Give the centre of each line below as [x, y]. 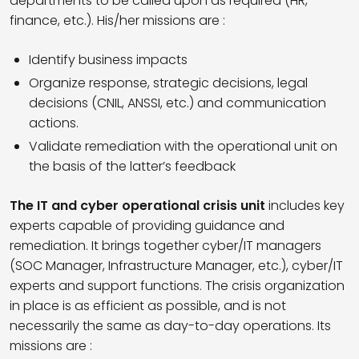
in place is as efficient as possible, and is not [148, 305]
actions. [54, 123]
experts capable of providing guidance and [147, 225]
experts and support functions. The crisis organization [177, 285]
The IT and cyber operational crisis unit [137, 205]
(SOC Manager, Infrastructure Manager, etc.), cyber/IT [176, 265]
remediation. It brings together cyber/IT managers [165, 245]
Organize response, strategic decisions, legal [168, 83]
